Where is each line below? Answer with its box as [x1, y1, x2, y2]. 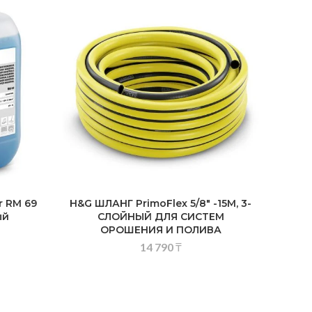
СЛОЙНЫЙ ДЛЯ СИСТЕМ [97, 210, 224, 224]
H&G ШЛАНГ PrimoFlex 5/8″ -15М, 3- [70, 197, 252, 210]
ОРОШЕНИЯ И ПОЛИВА [100, 224, 221, 237]
